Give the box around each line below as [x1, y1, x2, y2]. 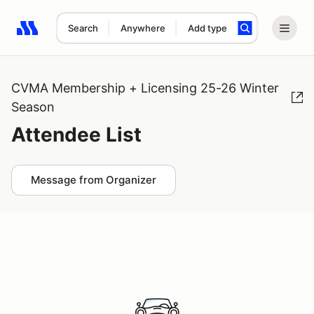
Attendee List [11, 123, 142, 146]
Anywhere [120, 22, 165, 34]
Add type [187, 22, 227, 34]
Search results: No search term [16, 29, 179, 43]
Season [11, 100, 55, 114]
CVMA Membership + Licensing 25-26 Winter [11, 81, 279, 95]
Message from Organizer [31, 173, 156, 186]
